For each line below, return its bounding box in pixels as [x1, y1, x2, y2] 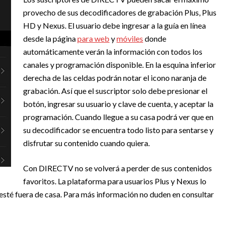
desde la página [23, 34, 77, 44]
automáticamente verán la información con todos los [23, 47, 202, 57]
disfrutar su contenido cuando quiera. [23, 138, 150, 148]
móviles [117, 34, 143, 44]
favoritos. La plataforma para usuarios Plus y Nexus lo [23, 176, 206, 186]
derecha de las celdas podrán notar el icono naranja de [23, 73, 206, 83]
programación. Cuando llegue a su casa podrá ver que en [23, 112, 213, 122]
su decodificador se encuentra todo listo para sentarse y [23, 125, 213, 135]
